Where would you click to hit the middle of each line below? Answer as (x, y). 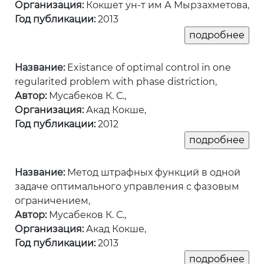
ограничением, (52, 201)
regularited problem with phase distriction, (116, 82)
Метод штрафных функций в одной (153, 173)
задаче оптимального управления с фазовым (127, 187)
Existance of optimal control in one (148, 68)
